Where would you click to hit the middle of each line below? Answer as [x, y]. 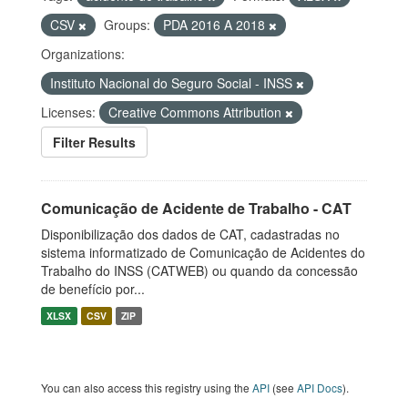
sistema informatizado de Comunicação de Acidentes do [203, 252]
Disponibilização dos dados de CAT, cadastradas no [190, 234]
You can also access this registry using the [147, 388]
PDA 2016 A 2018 [216, 25]
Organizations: [83, 54]
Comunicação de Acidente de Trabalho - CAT [196, 208]
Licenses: [68, 112]
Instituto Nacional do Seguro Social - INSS [173, 83]
